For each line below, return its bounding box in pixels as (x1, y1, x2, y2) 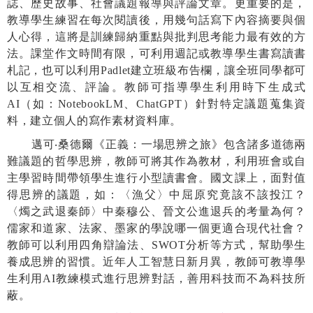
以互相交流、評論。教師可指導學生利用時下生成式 (7, 80, 306, 93)
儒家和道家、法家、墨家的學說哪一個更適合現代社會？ (7, 221, 306, 234)
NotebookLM (57, 97, 124, 110)
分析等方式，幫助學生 (185, 238, 306, 251)
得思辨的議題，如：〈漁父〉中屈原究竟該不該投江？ (7, 188, 306, 201)
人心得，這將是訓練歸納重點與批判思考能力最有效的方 (7, 30, 306, 43)
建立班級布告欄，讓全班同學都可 (130, 64, 306, 76)
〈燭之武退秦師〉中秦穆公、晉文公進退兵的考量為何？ (7, 205, 306, 217)
